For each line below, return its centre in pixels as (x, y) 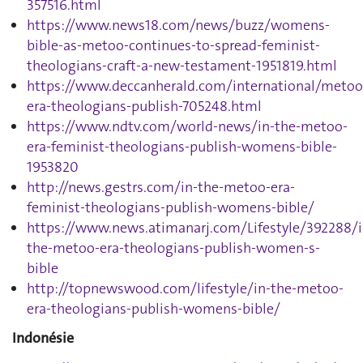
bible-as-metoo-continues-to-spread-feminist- (173, 45)
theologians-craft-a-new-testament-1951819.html (182, 66)
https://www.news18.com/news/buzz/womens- (178, 25)
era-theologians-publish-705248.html (144, 106)
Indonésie (43, 338)
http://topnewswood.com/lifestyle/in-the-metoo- (185, 288)
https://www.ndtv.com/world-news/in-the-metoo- (187, 126)
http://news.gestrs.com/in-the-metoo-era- (161, 187)
